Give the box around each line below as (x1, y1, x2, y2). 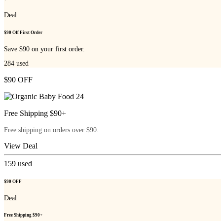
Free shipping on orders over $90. (4, 126, 99, 134)
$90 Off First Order (4, 30, 42, 35)
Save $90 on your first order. (4, 45, 85, 53)
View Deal (4, 142, 37, 150)
